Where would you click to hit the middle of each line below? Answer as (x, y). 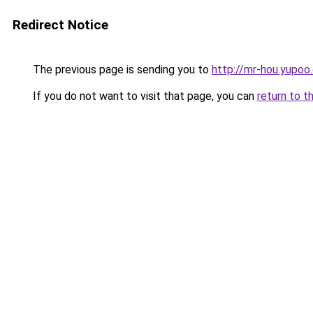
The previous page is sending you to (121, 70)
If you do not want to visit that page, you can (144, 96)
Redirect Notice (60, 25)
